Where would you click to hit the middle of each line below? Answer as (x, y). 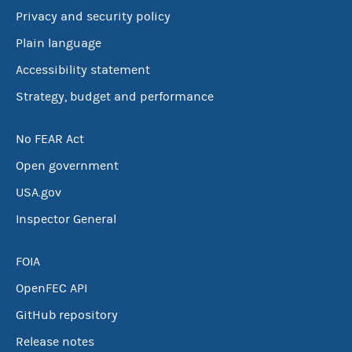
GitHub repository (67, 315)
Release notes (55, 342)
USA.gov (38, 192)
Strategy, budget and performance (115, 97)
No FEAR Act (50, 139)
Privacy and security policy (93, 16)
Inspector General (66, 219)
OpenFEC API (51, 288)
